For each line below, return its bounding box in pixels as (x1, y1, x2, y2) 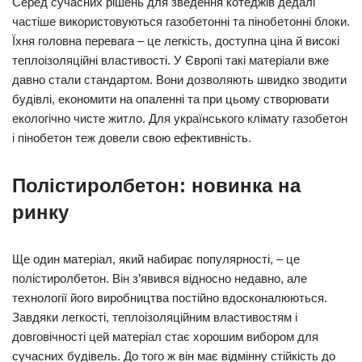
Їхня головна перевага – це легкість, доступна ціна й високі (12, 34, 339, 48)
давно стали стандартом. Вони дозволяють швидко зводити (12, 73, 347, 86)
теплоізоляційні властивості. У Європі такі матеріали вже (12, 53, 329, 67)
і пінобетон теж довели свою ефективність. (12, 131, 251, 145)
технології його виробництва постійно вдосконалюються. (12, 291, 327, 305)
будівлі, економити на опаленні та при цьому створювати (12, 92, 329, 106)
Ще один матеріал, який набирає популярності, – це (12, 252, 300, 266)
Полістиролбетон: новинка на (12, 175, 301, 196)
